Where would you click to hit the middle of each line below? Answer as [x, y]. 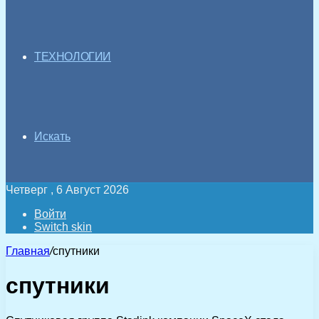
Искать [52, 136]
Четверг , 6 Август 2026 [67, 190]
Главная [28, 251]
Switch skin [63, 227]
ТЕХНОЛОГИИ [73, 57]
